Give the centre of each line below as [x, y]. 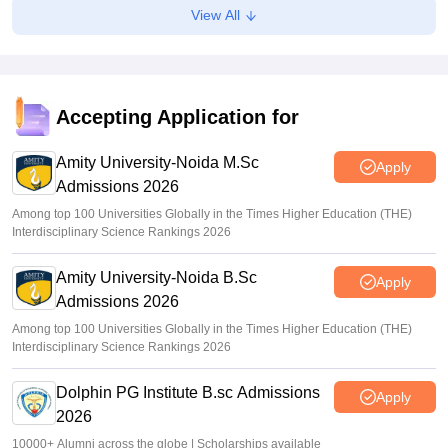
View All [217, 15]
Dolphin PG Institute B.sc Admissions [188, 393]
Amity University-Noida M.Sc [157, 163]
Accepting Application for [177, 117]
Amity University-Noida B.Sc [156, 278]
